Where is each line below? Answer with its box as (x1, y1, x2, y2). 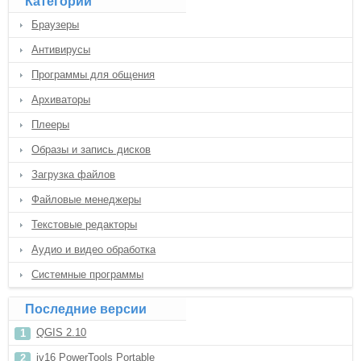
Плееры (31, 118, 70, 131)
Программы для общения (31, 68, 156, 81)
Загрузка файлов (31, 168, 116, 180)
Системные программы (31, 268, 144, 280)
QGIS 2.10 (36, 326, 87, 338)
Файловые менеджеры (31, 193, 142, 205)
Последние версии (25, 302, 147, 316)
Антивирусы (31, 44, 91, 56)
